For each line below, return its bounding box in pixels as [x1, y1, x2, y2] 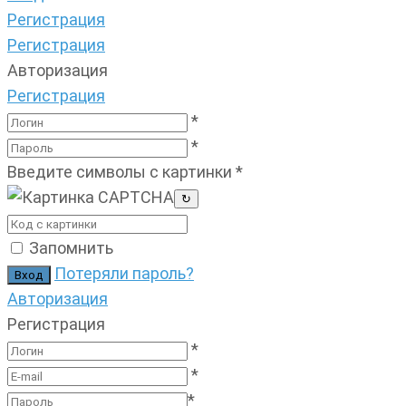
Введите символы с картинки [7, 161, 236, 181]
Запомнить [29, 237, 113, 257]
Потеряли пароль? [54, 263, 194, 283]
